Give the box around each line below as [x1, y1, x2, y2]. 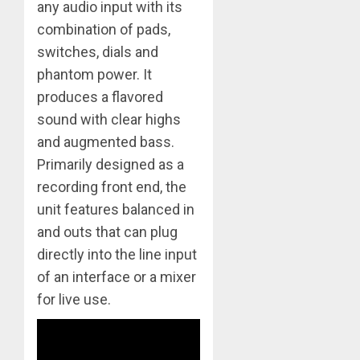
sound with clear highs [37, 111, 181, 129]
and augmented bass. [37, 133, 174, 151]
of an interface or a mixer [37, 268, 196, 286]
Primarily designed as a [37, 156, 184, 174]
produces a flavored [37, 88, 163, 106]
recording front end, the [37, 178, 186, 196]
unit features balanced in [37, 201, 194, 219]
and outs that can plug [37, 223, 178, 241]
